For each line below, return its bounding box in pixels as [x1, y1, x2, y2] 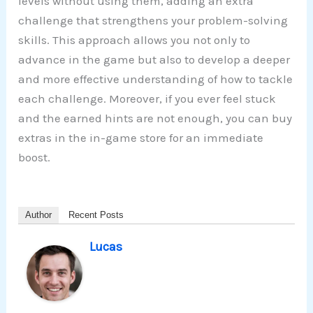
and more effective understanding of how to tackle [18, 72, 293, 87]
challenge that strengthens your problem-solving [18, 13, 289, 28]
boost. [18, 150, 51, 165]
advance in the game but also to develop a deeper [18, 52, 291, 67]
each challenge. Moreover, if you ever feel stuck [18, 92, 277, 106]
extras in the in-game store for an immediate [18, 131, 264, 145]
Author [25, 210, 52, 221]
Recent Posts [68, 210, 124, 221]
